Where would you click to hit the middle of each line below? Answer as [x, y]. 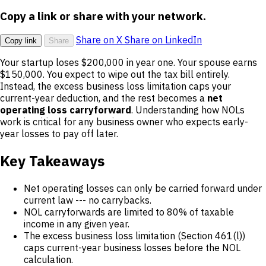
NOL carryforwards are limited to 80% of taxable [129, 212]
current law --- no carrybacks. [88, 200]
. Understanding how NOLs [188, 110]
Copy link [21, 41]
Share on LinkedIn [163, 40]
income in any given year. [77, 224]
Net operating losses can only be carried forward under [143, 189]
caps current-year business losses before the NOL [132, 248]
